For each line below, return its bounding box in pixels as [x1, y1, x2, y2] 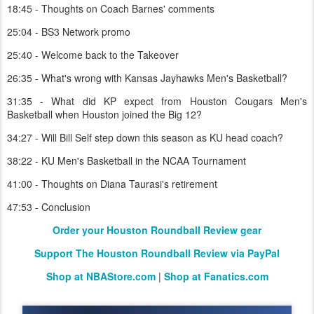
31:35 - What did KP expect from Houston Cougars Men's [7, 94, 307, 108]
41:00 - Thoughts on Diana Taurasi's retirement [7, 177, 217, 191]
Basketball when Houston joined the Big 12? [7, 107, 202, 121]
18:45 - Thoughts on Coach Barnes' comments [7, 1, 214, 15]
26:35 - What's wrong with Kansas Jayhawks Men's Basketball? [7, 71, 287, 85]
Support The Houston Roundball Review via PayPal [34, 246, 280, 260]
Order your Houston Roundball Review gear [53, 223, 261, 237]
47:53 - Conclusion [7, 200, 90, 214]
